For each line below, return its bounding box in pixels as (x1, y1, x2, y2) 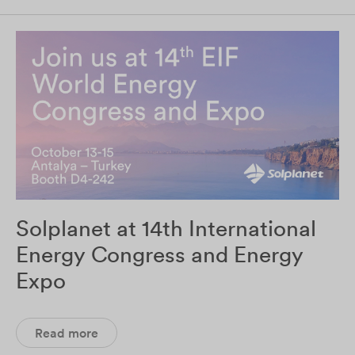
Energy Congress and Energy (16, 240, 303, 269)
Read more (35, 325, 98, 342)
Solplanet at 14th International (16, 214, 316, 243)
